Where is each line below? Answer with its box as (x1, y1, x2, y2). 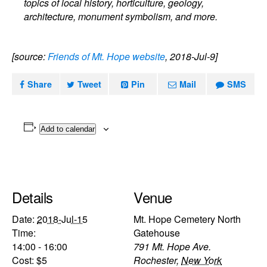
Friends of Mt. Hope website (48, 49, 165, 63)
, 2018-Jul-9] (165, 49, 218, 63)
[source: (12, 49, 48, 63)
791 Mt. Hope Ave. (133, 239, 211, 253)
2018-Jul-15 (37, 212, 88, 226)
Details (12, 186, 53, 207)
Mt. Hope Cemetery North (133, 212, 241, 226)
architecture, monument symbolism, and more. (24, 10, 218, 23)
